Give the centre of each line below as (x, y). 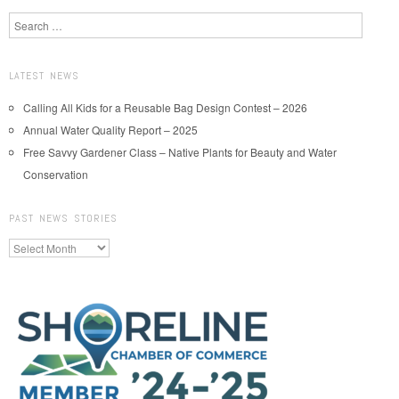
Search (26, 20)
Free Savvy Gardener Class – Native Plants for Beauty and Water (180, 151)
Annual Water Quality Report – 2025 (110, 129)
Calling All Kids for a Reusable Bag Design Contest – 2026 (165, 107)
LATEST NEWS (44, 75)
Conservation (56, 174)
